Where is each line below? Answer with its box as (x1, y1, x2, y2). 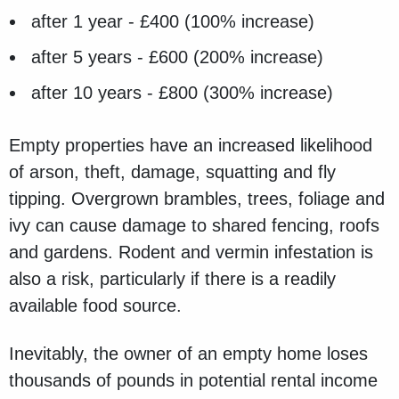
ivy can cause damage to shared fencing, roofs (9, 216, 379, 236)
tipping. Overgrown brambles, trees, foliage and (9, 189, 385, 209)
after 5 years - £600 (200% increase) (31, 47, 323, 68)
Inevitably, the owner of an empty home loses (9, 344, 368, 364)
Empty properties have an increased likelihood (9, 135, 372, 156)
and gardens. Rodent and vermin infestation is (9, 242, 373, 263)
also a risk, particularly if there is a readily (9, 269, 336, 289)
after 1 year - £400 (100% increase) (31, 12, 314, 32)
